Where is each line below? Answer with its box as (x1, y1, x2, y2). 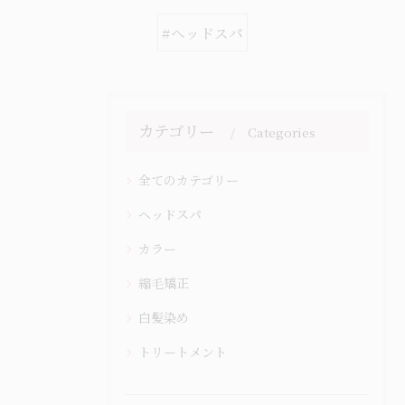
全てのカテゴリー (138, 171, 239, 189)
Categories (248, 123, 316, 141)
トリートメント (138, 343, 227, 361)
